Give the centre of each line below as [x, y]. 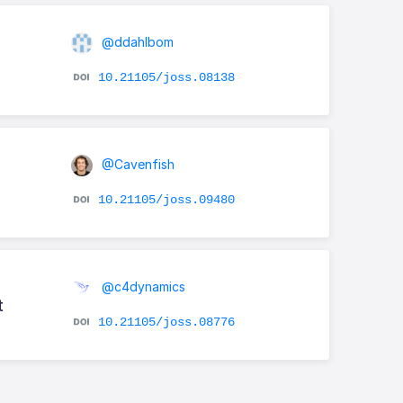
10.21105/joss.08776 [166, 322]
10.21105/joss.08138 [166, 77]
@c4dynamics [141, 286]
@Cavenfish [136, 164]
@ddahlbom [135, 41]
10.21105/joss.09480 [166, 199]
